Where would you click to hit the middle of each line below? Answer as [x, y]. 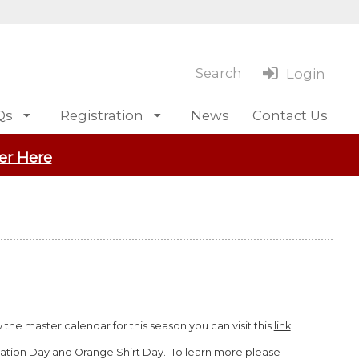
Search [218, 73]
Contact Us [290, 115]
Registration [102, 115]
